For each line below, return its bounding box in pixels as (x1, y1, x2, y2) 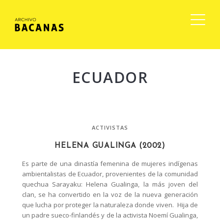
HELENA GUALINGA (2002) (55, 142, 165, 150)
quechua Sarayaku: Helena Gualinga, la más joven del (22, 180, 198, 189)
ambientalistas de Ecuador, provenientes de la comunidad (22, 169, 198, 179)
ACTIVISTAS (91, 124, 129, 132)
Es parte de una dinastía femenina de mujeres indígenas (22, 159, 198, 168)
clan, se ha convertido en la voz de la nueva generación (22, 190, 198, 199)
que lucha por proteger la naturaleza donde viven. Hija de (22, 200, 198, 210)
